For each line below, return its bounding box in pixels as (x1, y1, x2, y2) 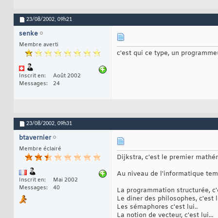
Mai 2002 (53, 177, 78, 184)
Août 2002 (53, 73, 81, 80)
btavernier (19, 134, 51, 143)
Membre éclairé (19, 145, 61, 153)
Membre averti (19, 41, 58, 49)
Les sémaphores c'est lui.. (117, 203, 198, 212)
